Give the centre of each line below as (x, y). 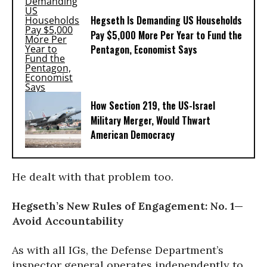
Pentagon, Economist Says (144, 50)
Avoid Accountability (68, 221)
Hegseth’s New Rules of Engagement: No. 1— (128, 206)
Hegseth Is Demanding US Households (166, 21)
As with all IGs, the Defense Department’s (118, 250)
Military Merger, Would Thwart (150, 121)
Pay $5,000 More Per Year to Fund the (166, 35)
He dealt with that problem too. (93, 177)
